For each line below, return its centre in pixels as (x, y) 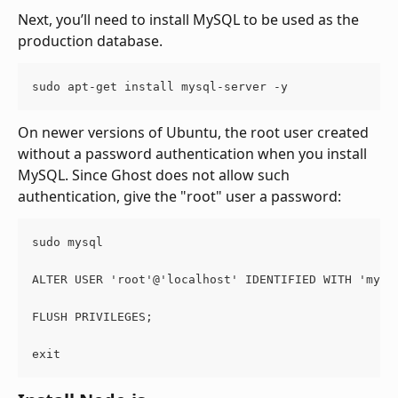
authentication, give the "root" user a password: (179, 196)
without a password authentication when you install (194, 153)
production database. (90, 40)
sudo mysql (68, 242)
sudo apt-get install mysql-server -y (160, 86)
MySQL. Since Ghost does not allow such (155, 175)
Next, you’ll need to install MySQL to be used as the (190, 19)
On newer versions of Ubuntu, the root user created (195, 132)
